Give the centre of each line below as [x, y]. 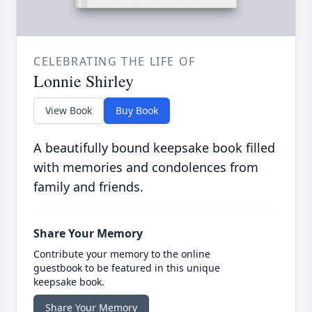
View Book [69, 110]
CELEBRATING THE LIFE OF [115, 61]
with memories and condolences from [146, 167]
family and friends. [88, 186]
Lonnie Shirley [84, 80]
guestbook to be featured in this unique [127, 267]
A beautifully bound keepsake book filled [154, 147]
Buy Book [137, 110]
